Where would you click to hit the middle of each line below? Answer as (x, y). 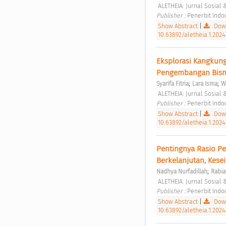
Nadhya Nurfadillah (182, 172)
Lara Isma (205, 84)
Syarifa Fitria (172, 84)
